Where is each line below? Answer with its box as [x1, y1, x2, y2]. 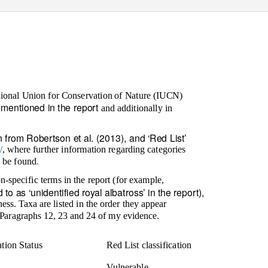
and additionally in [101, 103, 172, 114]
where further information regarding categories [7, 144, 186, 155]
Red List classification [106, 239, 192, 251]
